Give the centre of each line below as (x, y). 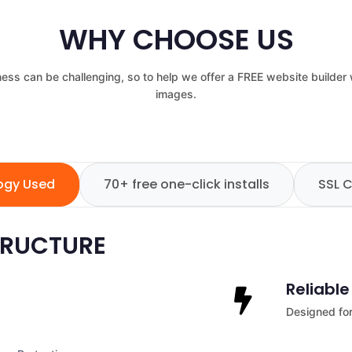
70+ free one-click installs (187, 184)
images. (176, 94)
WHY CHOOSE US (176, 40)
